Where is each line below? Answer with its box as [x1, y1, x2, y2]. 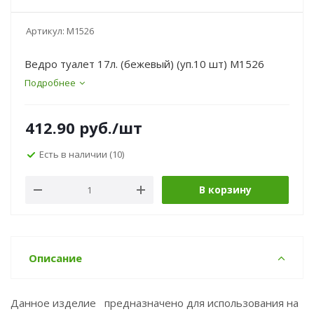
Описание [29, 251, 82, 265]
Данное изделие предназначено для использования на [11, 296, 299, 310]
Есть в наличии [39, 147, 109, 161]
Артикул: [26, 25, 64, 37]
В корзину [199, 183, 252, 196]
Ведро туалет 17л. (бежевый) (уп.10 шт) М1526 [25, 57, 264, 71]
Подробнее [25, 76, 76, 89]
